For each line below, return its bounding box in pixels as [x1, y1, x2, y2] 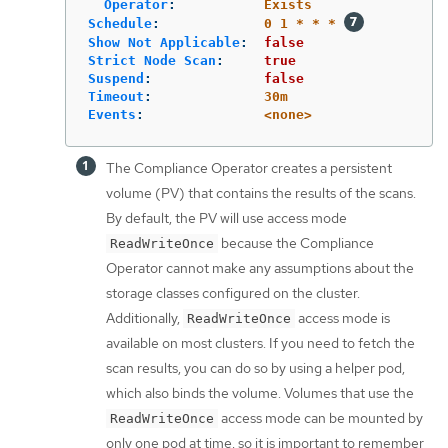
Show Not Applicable [88, 35, 240, 51]
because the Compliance [218, 234, 374, 253]
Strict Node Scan [88, 53, 216, 69]
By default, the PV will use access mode [106, 209, 347, 228]
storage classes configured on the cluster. [106, 284, 360, 303]
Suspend [88, 71, 144, 87]
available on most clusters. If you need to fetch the [106, 334, 415, 353]
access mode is [295, 309, 390, 328]
